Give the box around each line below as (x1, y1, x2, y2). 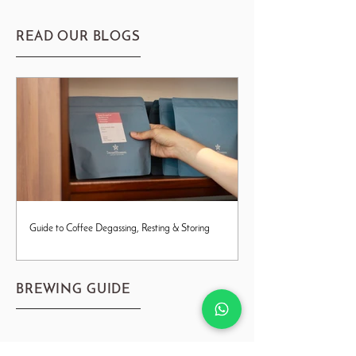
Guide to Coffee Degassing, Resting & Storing (29, 223, 210, 234)
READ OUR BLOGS (16, 29, 141, 44)
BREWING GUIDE (16, 283, 131, 297)
